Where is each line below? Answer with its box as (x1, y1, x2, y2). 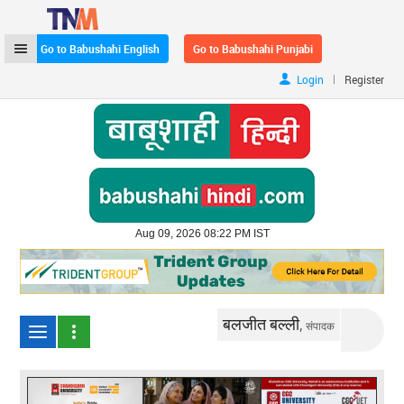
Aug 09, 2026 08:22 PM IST (134, 227, 270, 240)
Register (344, 72, 384, 87)
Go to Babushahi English (41, 41, 161, 56)
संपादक (306, 317, 335, 333)
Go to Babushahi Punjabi (193, 41, 314, 56)
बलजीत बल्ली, (223, 312, 307, 335)
